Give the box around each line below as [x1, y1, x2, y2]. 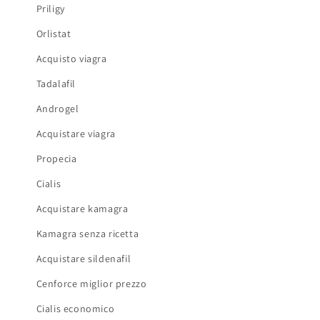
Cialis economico [36, 301, 115, 315]
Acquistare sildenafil [36, 251, 131, 265]
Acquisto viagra [36, 51, 107, 65]
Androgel [36, 101, 79, 115]
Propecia [36, 151, 77, 165]
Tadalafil [36, 76, 76, 90]
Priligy [36, 1, 65, 15]
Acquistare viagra [36, 126, 116, 140]
